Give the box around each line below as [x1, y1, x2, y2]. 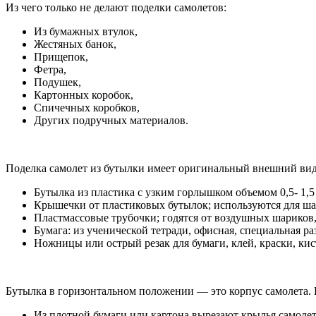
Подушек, [34, 75, 81, 88]
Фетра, [34, 63, 66, 75]
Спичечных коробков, [34, 101, 140, 114]
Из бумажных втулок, [34, 25, 138, 37]
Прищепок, [34, 50, 88, 63]
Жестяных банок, [34, 37, 116, 50]
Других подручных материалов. [34, 114, 188, 126]
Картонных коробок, [34, 88, 133, 101]
